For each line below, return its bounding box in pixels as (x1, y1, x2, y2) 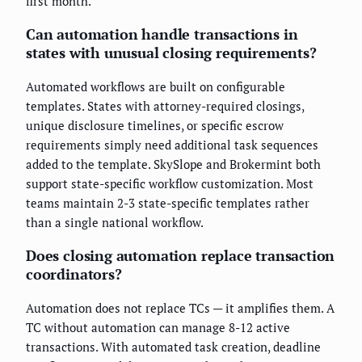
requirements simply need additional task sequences (26, 137, 318, 154)
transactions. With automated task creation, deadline (26, 339, 321, 356)
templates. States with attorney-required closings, (26, 98, 304, 115)
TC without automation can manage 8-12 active (26, 319, 290, 336)
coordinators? (26, 264, 122, 284)
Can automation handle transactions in (26, 24, 298, 44)
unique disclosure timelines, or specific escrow (26, 117, 284, 134)
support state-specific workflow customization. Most (26, 175, 314, 192)
